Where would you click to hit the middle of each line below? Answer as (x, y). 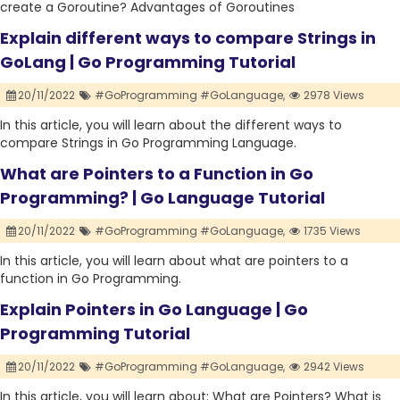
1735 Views (331, 231)
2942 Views (333, 367)
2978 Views (333, 96)
